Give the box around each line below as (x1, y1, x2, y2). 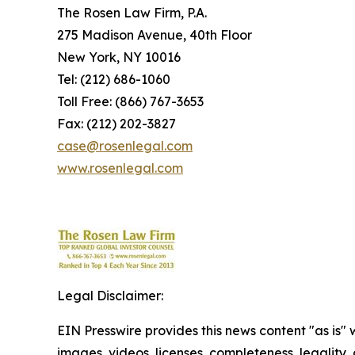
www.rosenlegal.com (57, 160, 183, 176)
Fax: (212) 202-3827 (57, 116, 176, 132)
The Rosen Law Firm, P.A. (57, 5, 207, 21)
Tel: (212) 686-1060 (57, 71, 170, 87)
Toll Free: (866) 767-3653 (57, 94, 204, 109)
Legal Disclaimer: (57, 288, 163, 303)
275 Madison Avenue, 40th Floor (57, 27, 252, 43)
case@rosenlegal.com (57, 138, 193, 154)
